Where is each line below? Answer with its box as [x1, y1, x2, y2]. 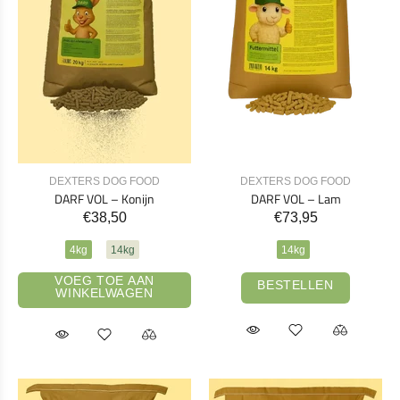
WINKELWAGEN [55, 286, 154, 301]
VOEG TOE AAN [54, 273, 154, 288]
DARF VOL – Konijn [54, 189, 154, 209]
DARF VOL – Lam [250, 189, 341, 209]
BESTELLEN [257, 277, 334, 292]
